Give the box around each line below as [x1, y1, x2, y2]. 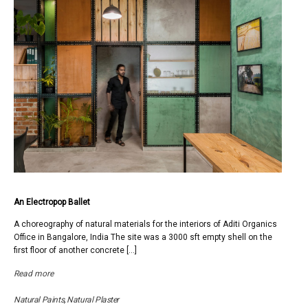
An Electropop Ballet [14, 197, 90, 207]
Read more [14, 269, 54, 278]
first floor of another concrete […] [14, 245, 137, 255]
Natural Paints [14, 295, 65, 305]
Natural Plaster [67, 295, 119, 305]
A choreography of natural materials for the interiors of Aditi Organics [14, 219, 277, 229]
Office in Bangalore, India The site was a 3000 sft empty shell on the [14, 232, 272, 242]
